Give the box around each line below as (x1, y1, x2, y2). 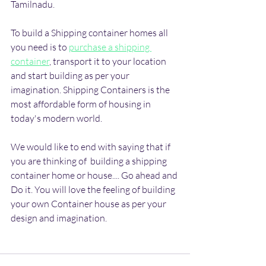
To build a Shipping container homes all (11, 27, 170, 39)
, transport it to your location (49, 55, 168, 68)
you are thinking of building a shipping (11, 155, 169, 167)
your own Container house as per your (11, 198, 168, 210)
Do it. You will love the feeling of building (11, 183, 177, 196)
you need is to (11, 41, 69, 53)
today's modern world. (11, 112, 102, 125)
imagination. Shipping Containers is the (11, 84, 172, 96)
